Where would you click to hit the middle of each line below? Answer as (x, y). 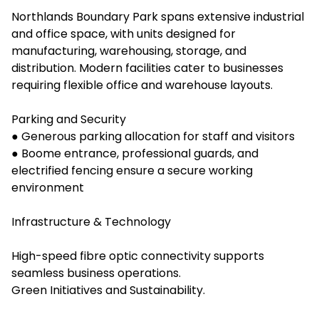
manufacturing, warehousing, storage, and (129, 51)
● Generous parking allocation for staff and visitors (153, 136)
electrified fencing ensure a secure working (132, 171)
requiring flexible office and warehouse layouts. (142, 85)
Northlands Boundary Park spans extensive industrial (158, 17)
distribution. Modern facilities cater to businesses (147, 68)
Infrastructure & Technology (91, 222)
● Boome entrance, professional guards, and (135, 153)
